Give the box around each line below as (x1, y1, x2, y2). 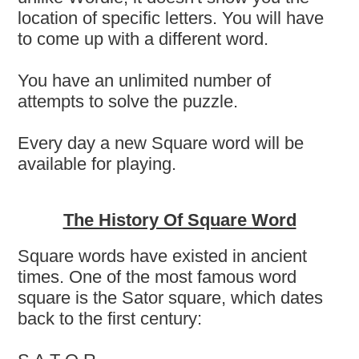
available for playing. (18, 153, 177, 174)
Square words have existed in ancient (18, 245, 308, 266)
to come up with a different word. (18, 28, 269, 49)
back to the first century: (18, 308, 203, 329)
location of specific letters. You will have (18, 7, 325, 28)
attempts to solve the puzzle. (18, 91, 239, 111)
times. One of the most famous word (18, 266, 297, 287)
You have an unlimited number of (18, 70, 272, 91)
